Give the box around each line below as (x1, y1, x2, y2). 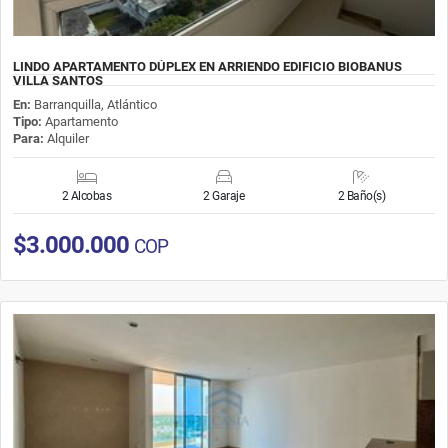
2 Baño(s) (337, 188, 386, 203)
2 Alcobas (61, 188, 112, 203)
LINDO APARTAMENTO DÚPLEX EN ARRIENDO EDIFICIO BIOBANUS (13, 58, 402, 74)
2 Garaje (203, 188, 245, 203)
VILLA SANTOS (13, 72, 103, 88)
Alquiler (44, 130, 89, 146)
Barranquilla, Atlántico (34, 96, 157, 112)
